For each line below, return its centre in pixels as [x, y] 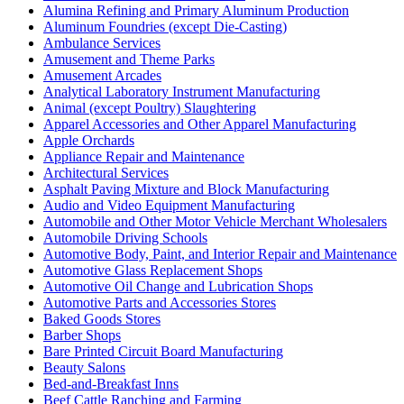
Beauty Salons [84, 367]
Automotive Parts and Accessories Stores [160, 302]
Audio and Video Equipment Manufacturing [169, 205]
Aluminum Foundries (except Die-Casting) [165, 26]
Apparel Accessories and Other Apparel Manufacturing [200, 124]
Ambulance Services [102, 42]
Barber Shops [82, 335]
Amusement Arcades [102, 75]
